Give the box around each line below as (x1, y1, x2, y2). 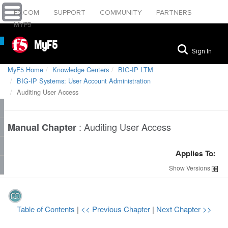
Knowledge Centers (52, 65, 109, 74)
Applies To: (176, 150, 215, 158)
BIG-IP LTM (118, 65, 153, 74)
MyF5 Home (8, 65, 43, 74)
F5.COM (14, 8, 41, 17)
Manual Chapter (8, 121, 76, 134)
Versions (185, 163, 212, 172)
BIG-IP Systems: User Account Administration (17, 76, 151, 85)
